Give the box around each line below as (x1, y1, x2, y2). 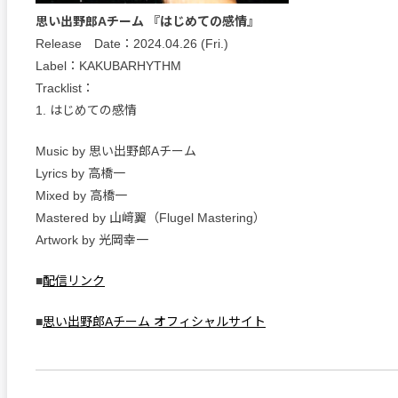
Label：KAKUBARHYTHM (36, 59, 181, 73)
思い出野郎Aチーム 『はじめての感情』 (36, 14, 259, 28)
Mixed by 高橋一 (36, 188, 127, 203)
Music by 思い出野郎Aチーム (36, 144, 196, 158)
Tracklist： (36, 81, 94, 95)
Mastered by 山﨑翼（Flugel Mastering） (36, 211, 266, 225)
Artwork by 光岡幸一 (36, 233, 148, 247)
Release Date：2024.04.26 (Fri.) (36, 36, 228, 51)
